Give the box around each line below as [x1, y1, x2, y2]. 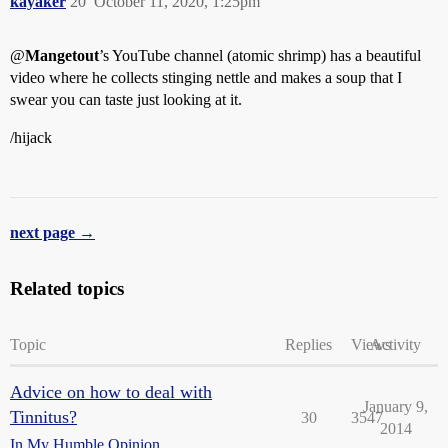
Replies [285, 336, 332, 354]
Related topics [10, 278, 124, 300]
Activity [370, 336, 421, 354]
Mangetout [25, 47, 99, 65]
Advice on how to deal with [10, 382, 212, 403]
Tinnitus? [10, 407, 77, 428]
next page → [10, 224, 95, 242]
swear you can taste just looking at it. [10, 91, 242, 109]
